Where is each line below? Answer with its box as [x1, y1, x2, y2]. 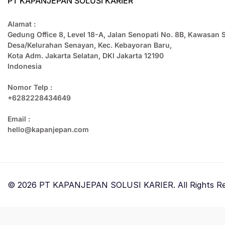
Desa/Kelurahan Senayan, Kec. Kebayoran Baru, [8, 41, 172, 50]
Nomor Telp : [8, 83, 52, 92]
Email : [8, 115, 30, 124]
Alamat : [8, 20, 36, 29]
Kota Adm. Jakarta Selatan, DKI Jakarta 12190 [8, 51, 164, 60]
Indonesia [8, 62, 42, 71]
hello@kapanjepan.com [8, 125, 89, 134]
